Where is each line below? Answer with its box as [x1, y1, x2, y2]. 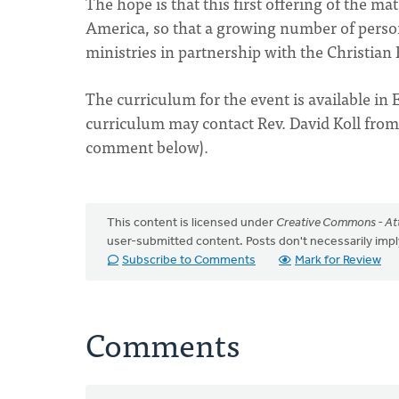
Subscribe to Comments [122, 254, 256, 267]
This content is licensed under [107, 216, 276, 230]
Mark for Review [295, 254, 381, 267]
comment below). [85, 134, 212, 159]
